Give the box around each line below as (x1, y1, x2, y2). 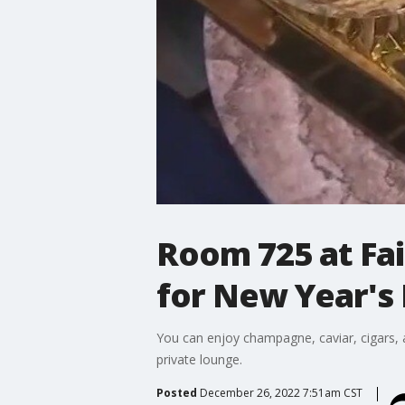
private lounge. (155, 350, 242, 368)
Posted (155, 384, 197, 400)
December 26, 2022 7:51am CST (199, 384, 363, 400)
